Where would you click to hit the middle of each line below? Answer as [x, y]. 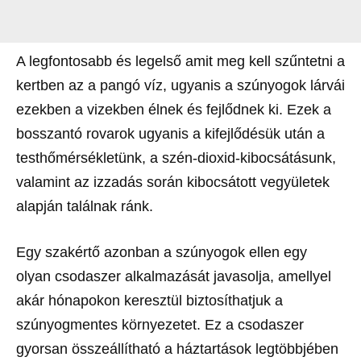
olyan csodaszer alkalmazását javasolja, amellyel [174, 276]
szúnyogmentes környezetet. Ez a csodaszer [160, 324]
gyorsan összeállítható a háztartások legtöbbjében [177, 349]
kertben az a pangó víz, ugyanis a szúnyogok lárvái [180, 85]
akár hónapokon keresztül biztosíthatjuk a [149, 300]
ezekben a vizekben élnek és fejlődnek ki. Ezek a [174, 109]
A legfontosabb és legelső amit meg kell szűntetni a [180, 61]
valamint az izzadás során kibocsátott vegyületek [173, 182]
